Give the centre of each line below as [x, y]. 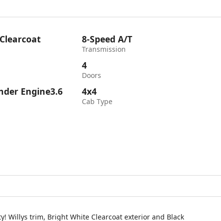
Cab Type [97, 101]
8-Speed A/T [107, 39]
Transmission [104, 49]
